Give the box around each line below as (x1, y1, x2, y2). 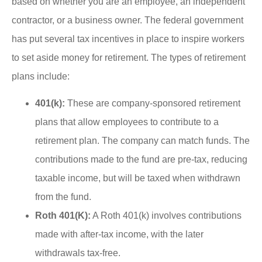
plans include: (12, 71, 70, 81)
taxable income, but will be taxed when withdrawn (35, 173, 240, 184)
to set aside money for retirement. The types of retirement (12, 52, 246, 63)
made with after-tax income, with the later (35, 229, 204, 240)
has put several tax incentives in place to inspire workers (12, 33, 244, 44)
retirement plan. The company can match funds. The (35, 136, 250, 146)
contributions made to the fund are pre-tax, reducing (35, 154, 247, 165)
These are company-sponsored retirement (65, 98, 240, 109)
